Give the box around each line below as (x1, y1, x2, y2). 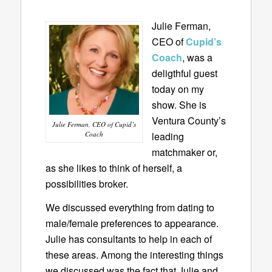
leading (151, 129, 184, 143)
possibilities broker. (45, 176, 128, 191)
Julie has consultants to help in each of (45, 232, 212, 246)
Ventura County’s (151, 113, 226, 127)
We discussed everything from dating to (45, 200, 214, 215)
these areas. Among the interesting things (45, 248, 223, 262)
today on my (151, 81, 204, 96)
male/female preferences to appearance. (45, 216, 219, 231)
